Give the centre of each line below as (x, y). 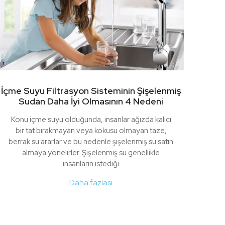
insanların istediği (91, 164)
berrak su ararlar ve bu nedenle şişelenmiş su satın (91, 142)
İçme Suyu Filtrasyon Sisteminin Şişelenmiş (91, 91)
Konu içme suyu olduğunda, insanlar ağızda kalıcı (91, 120)
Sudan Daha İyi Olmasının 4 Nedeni (91, 101)
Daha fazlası (91, 183)
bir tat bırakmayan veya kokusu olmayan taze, (91, 131)
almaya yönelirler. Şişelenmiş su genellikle (91, 153)
